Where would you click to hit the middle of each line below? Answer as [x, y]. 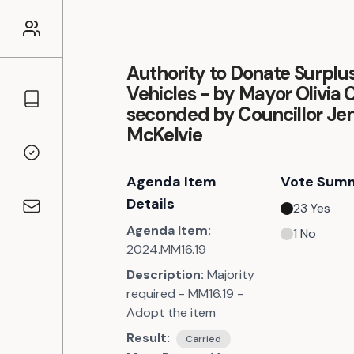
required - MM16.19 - [185, 294]
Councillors [53, 107]
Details [151, 204]
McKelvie [164, 135]
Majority [231, 275]
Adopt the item [171, 313]
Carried [203, 339]
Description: [165, 275]
